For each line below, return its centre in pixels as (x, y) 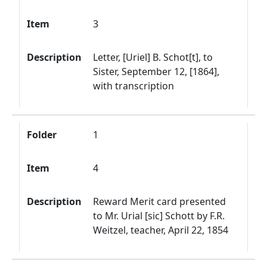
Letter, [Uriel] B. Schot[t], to (153, 57)
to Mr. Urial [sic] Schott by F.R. (159, 216)
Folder (42, 135)
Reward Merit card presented (160, 201)
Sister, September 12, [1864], (156, 72)
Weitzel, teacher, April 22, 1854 (161, 230)
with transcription (134, 86)
